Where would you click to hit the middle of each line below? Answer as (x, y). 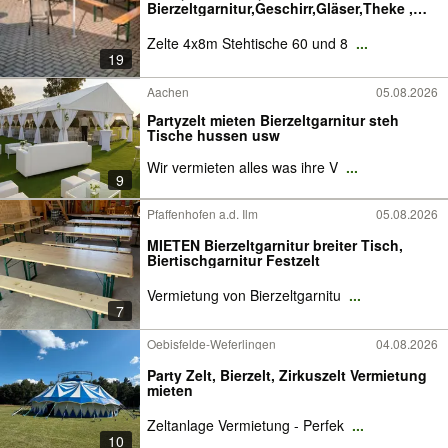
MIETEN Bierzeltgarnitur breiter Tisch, (275, 245)
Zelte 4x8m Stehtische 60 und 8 (249, 43)
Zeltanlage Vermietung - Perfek (247, 425)
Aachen (168, 91)
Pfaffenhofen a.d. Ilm (202, 213)
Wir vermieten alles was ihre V (244, 167)
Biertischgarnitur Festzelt (233, 260)
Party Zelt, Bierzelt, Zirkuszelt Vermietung (287, 375)
